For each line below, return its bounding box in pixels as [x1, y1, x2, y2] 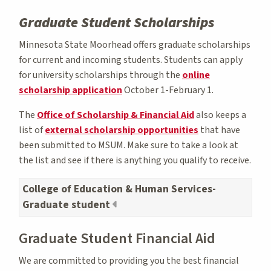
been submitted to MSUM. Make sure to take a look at [19, 138, 238, 152]
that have [198, 123, 240, 137]
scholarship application [19, 83, 122, 97]
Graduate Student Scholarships [19, 11, 214, 33]
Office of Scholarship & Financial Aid [37, 108, 194, 122]
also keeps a [194, 108, 246, 122]
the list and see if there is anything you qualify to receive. [19, 153, 251, 167]
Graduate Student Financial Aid [19, 227, 215, 249]
